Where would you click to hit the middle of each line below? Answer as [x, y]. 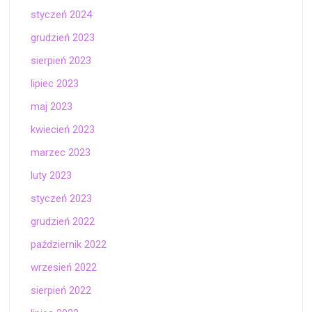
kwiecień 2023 [63, 130]
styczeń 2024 [62, 15]
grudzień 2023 [63, 38]
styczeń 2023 [62, 199]
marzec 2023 [61, 153]
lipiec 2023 [55, 84]
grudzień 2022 [63, 222]
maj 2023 [52, 107]
